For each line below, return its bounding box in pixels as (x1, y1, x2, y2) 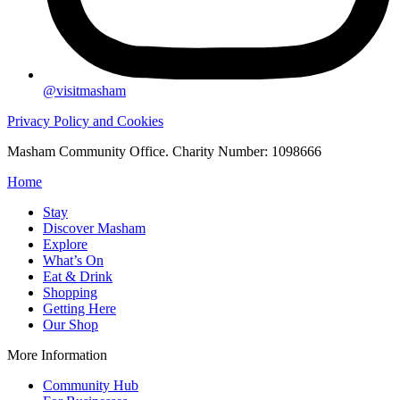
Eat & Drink (43, 268, 112, 284)
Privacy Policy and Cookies (7, 112, 163, 129)
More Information (7, 346, 107, 362)
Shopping (43, 284, 97, 300)
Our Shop (43, 316, 98, 332)
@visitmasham (43, 82, 126, 98)
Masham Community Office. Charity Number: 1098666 (7, 143, 321, 159)
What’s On (43, 252, 104, 268)
